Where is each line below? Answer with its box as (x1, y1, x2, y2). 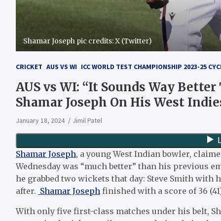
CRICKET (16, 62, 42, 71)
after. (16, 185, 38, 196)
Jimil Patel (73, 115, 102, 125)
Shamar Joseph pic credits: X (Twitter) (23, 36, 152, 45)
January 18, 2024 (16, 115, 65, 125)
